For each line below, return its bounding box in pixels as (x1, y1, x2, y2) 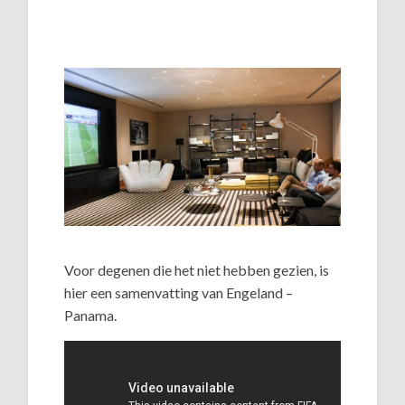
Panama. (64, 306, 118, 324)
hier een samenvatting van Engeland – (64, 283, 294, 301)
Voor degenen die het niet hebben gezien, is (64, 260, 330, 278)
